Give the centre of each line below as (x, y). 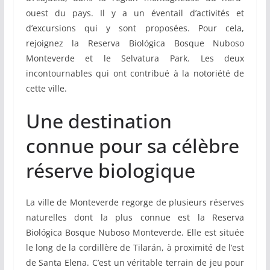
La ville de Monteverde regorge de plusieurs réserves (135, 202)
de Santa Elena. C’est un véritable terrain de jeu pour (135, 263)
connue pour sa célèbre (132, 146)
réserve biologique (110, 171)
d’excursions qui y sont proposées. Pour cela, (135, 28)
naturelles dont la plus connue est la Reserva (135, 218)
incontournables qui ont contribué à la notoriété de (135, 74)
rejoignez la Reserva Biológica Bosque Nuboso (135, 43)
